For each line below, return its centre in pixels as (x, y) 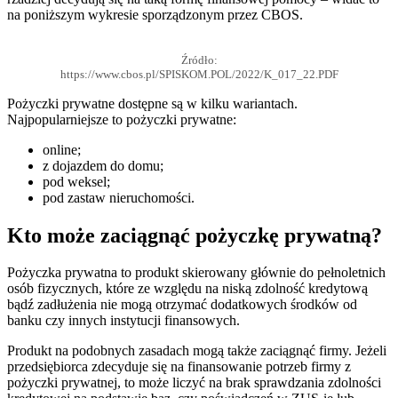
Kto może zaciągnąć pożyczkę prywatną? (195, 235)
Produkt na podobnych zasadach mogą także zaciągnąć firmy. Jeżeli (197, 351)
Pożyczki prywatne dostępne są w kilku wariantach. (152, 103)
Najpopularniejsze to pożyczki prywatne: (122, 119)
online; (62, 149)
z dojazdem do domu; (103, 165)
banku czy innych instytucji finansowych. (123, 321)
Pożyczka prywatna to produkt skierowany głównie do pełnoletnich (196, 273)
